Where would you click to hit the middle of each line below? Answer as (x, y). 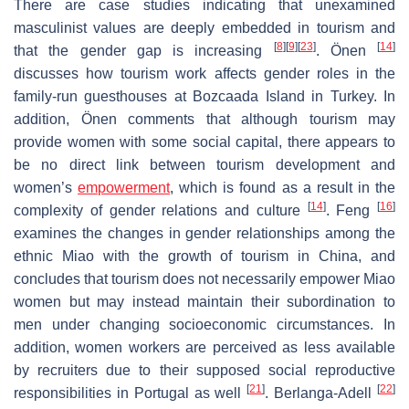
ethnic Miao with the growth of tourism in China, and (204, 256)
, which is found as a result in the (283, 187)
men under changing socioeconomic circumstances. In (204, 324)
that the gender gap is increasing (144, 50)
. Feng (351, 210)
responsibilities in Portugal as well (131, 393)
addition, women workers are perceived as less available (204, 347)
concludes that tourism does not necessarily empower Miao (204, 278)
